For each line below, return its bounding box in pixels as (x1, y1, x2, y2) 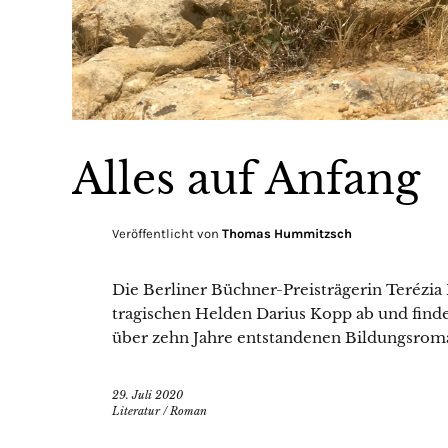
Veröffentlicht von (112, 225, 222, 241)
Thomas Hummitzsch (222, 225, 352, 241)
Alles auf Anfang (72, 152, 420, 205)
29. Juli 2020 (112, 387, 183, 402)
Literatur (112, 403, 160, 418)
